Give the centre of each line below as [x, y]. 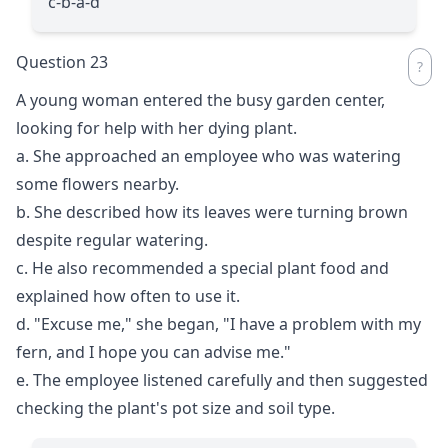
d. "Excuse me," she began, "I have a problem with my [218, 323]
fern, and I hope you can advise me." [153, 351]
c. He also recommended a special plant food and [202, 267]
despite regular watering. [112, 239]
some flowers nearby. [97, 183]
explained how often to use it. [128, 295]
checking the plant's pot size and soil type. [175, 407]
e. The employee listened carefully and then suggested [222, 379]
